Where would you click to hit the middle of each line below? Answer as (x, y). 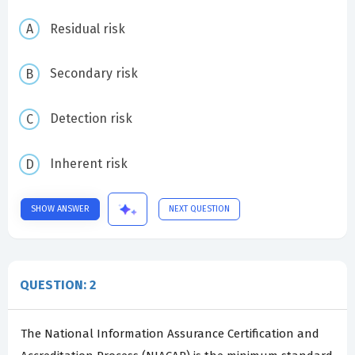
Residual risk (87, 29)
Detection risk (91, 119)
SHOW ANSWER (60, 209)
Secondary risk (94, 74)
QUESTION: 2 (58, 285)
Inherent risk (88, 163)
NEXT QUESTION (199, 209)
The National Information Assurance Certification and (170, 334)
